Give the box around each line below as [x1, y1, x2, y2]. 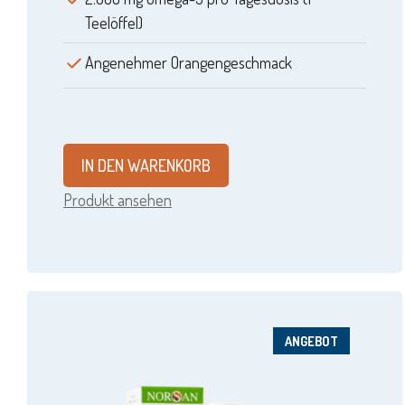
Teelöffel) [85, 13, 143, 33]
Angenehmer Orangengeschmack [85, 52, 292, 73]
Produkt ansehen [63, 190, 172, 211]
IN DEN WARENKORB [81, 155, 211, 176]
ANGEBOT [285, 333, 339, 350]
